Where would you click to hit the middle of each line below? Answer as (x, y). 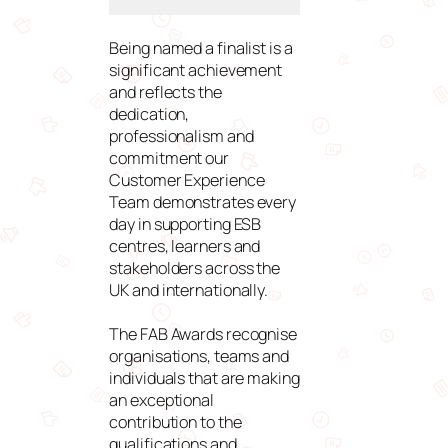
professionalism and (181, 135)
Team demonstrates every (203, 201)
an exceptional (161, 399)
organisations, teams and (199, 355)
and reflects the (165, 91)
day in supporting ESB (185, 223)
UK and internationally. (189, 289)
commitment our (169, 157)
